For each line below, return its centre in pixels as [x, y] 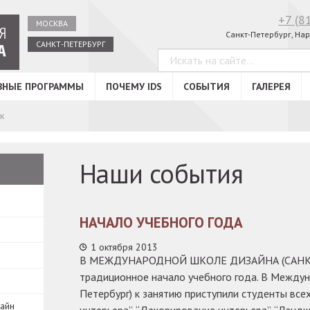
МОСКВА [52, 23]
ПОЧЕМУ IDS [134, 86]
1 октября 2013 [124, 247]
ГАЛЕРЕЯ [271, 86]
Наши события [161, 173]
